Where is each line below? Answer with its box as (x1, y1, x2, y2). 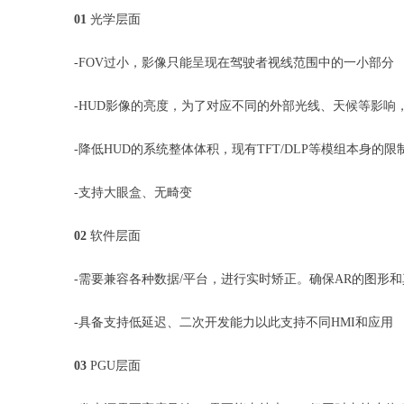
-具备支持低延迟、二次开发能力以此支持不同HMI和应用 (74, 316, 393, 330)
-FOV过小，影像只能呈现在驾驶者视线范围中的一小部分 (74, 56, 394, 70)
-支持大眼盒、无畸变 (74, 186, 192, 200)
